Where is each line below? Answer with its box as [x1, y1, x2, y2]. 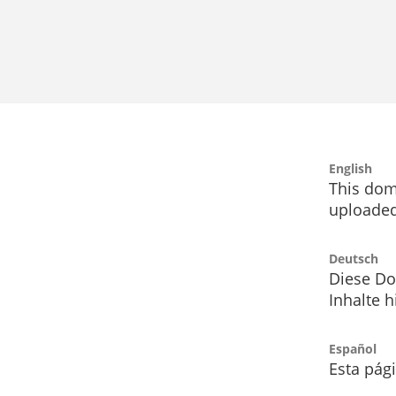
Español [329, 340, 377, 358]
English [329, 160, 372, 178]
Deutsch [329, 250, 378, 268]
